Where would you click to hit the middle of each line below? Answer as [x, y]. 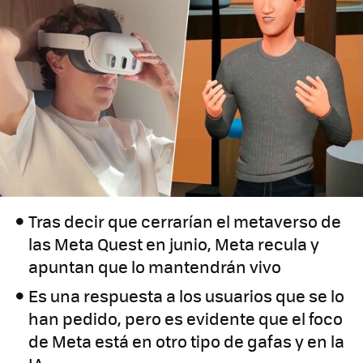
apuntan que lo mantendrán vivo [155, 267]
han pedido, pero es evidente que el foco [186, 318]
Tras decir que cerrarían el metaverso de [185, 221]
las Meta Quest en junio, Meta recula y [174, 244]
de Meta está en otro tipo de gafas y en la [187, 341]
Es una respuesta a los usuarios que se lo [187, 296]
